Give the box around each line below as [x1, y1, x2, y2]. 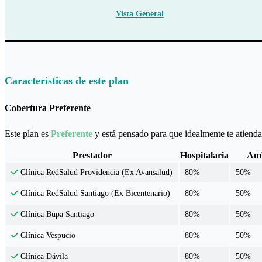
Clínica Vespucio [18, 231, 76, 240]
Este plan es [5, 129, 51, 139]
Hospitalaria [180, 150, 229, 161]
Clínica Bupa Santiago [18, 210, 95, 219]
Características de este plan [5, 74, 129, 87]
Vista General [115, 9, 164, 18]
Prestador [73, 150, 112, 161]
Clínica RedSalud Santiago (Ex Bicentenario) [18, 189, 171, 198]
